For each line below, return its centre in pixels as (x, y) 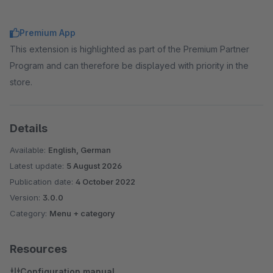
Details (29, 128)
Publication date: (43, 182)
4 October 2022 (105, 182)
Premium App (48, 33)
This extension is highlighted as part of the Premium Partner (129, 49)
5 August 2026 (94, 166)
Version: (26, 197)
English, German (80, 150)
